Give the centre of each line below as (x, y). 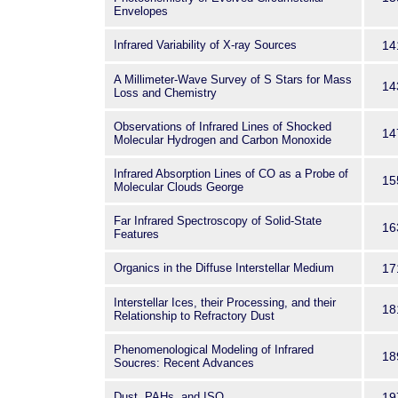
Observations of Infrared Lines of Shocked (223, 127)
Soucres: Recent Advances (184, 363)
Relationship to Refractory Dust (194, 316)
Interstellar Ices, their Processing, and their (225, 302)
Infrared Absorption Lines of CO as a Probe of (231, 174)
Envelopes (141, 11)
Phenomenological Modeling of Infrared (214, 350)
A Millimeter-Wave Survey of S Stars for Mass (233, 80)
